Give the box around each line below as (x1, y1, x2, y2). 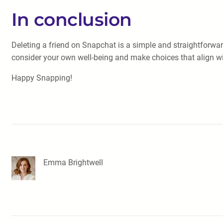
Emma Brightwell (43, 158, 103, 167)
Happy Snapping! (11, 73, 72, 83)
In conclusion (11, 8, 132, 30)
